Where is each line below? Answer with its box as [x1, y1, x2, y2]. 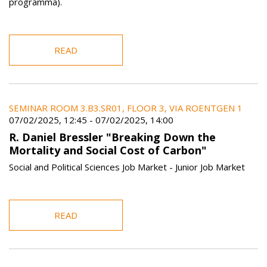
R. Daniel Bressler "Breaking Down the [9, 129, 216, 144]
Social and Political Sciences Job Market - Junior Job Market [9, 161, 245, 173]
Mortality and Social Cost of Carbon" [9, 142, 207, 157]
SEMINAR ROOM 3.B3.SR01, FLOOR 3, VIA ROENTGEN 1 [9, 102, 243, 114]
